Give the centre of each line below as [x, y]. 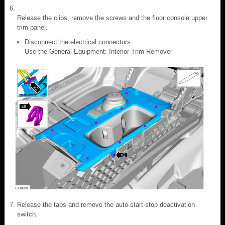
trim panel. [32, 27]
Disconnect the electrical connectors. [79, 42]
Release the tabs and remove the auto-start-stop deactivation [106, 204]
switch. [27, 214]
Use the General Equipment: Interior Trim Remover [98, 51]
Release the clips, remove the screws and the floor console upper [112, 18]
